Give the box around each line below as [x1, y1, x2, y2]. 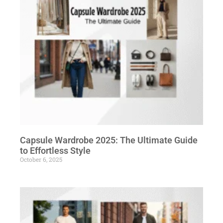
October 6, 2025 [20, 155, 62, 163]
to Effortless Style [20, 145, 91, 156]
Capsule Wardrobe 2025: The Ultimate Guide [20, 134, 198, 145]
